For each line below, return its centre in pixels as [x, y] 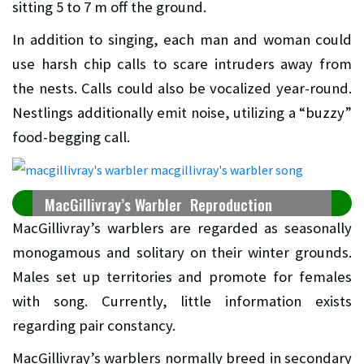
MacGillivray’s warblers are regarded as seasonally [182, 227]
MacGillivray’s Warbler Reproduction [158, 204]
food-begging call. [71, 136]
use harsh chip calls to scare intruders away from [182, 63]
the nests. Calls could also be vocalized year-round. [182, 88]
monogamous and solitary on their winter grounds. [182, 252]
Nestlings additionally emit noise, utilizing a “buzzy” [182, 112]
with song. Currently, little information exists [182, 301]
